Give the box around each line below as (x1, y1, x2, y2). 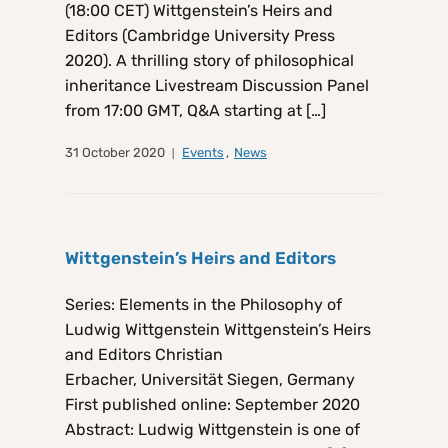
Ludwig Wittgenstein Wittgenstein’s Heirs (65, 320, 371, 340)
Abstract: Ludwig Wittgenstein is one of (65, 420, 360, 440)
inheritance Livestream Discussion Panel (65, 76, 369, 96)
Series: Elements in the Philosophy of (65, 295, 342, 315)
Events (182, 145, 224, 161)
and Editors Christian (65, 345, 223, 365)
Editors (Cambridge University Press (65, 26, 335, 46)
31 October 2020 (65, 145, 165, 161)
